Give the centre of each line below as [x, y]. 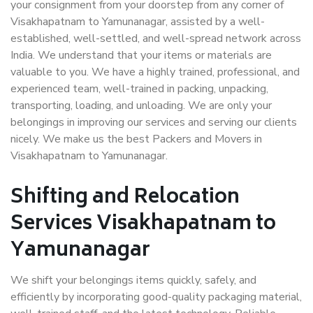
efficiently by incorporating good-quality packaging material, [156, 297]
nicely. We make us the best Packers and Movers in [136, 139]
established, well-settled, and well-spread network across [156, 38]
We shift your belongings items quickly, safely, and [133, 280]
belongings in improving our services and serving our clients [154, 122]
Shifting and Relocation [125, 198]
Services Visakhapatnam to [143, 225]
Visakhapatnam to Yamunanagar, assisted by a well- [138, 22]
